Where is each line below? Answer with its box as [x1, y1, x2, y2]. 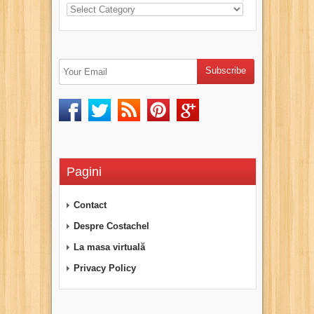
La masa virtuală [74, 242, 145, 252]
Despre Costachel [74, 221, 149, 231]
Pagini [67, 165, 102, 179]
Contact [74, 200, 107, 210]
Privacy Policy [74, 263, 136, 273]
